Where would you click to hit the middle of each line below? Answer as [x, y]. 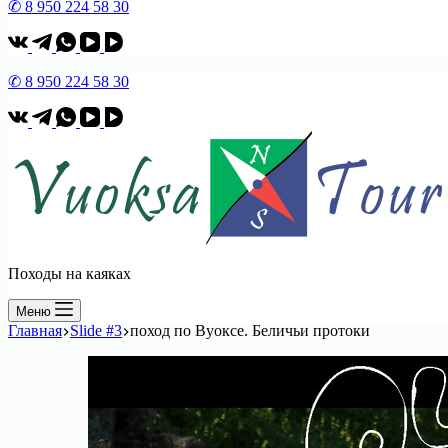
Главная [35, 330]
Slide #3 [96, 330]
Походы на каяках [69, 273]
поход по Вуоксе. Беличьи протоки [250, 330]
